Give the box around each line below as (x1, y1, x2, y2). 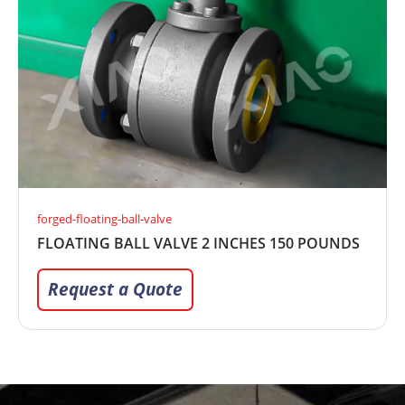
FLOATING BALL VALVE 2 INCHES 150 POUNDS (37, 232, 360, 253)
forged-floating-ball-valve (37, 210, 172, 227)
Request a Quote (48, 277, 183, 301)
